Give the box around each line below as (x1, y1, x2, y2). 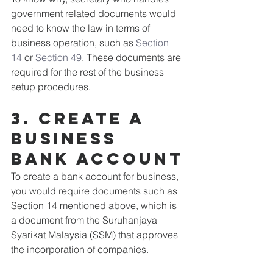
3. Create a (11, 108, 151, 129)
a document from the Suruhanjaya (11, 214, 160, 226)
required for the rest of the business (11, 66, 166, 78)
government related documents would (11, 7, 179, 19)
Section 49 (35, 51, 82, 63)
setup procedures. (11, 80, 91, 93)
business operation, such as (11, 37, 136, 49)
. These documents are (82, 51, 183, 63)
